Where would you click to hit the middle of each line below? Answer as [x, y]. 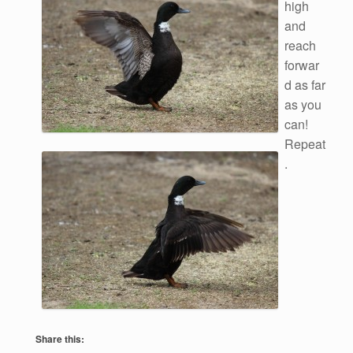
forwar [302, 65]
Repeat [305, 144]
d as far [305, 85]
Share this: [60, 339]
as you [303, 104]
